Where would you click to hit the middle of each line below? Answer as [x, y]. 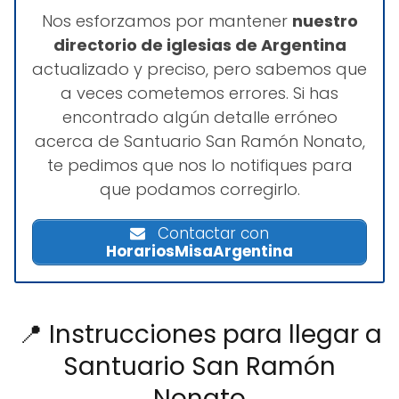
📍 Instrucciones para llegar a [199, 335]
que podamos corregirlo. [199, 189]
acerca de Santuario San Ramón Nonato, [199, 141]
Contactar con [211, 234]
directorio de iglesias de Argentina [199, 45]
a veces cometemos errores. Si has [199, 93]
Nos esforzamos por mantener [167, 20]
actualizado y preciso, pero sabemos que [199, 69]
